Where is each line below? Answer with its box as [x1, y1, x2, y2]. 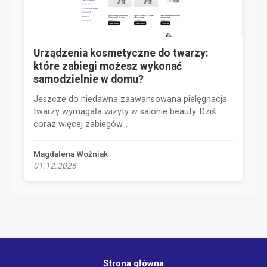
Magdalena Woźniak [33, 148, 108, 159]
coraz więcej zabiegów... [33, 119, 128, 129]
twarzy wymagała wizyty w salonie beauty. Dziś [33, 106, 216, 117]
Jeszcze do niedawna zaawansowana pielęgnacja [33, 94, 227, 104]
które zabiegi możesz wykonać [33, 60, 182, 72]
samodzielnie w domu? [33, 73, 144, 85]
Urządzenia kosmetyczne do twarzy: [33, 46, 209, 59]
